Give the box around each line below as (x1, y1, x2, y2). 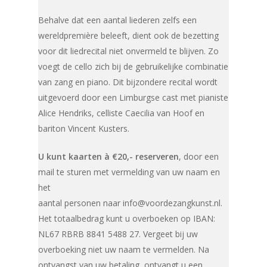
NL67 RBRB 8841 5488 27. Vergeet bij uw (38, 228, 198, 240)
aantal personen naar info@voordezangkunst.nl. (38, 197, 223, 209)
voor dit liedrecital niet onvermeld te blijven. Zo (38, 45, 219, 57)
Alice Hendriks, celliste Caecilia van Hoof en (38, 107, 205, 119)
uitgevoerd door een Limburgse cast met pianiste (38, 91, 229, 103)
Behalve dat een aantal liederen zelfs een (38, 14, 197, 26)
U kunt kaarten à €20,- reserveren (38, 150, 179, 162)
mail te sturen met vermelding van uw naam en (38, 166, 221, 178)
